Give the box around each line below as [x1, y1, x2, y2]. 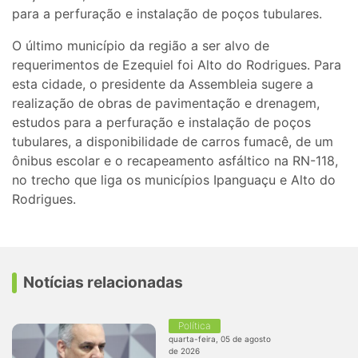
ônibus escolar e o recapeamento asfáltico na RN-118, [12, 152, 338, 169]
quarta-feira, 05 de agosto [169, 333, 271, 344]
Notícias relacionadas [23, 272, 184, 292]
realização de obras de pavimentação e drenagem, [12, 94, 320, 111]
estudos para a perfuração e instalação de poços [12, 113, 311, 130]
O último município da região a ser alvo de [12, 37, 269, 54]
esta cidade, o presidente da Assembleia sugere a [12, 75, 313, 92]
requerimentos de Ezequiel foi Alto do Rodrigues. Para [12, 56, 341, 73]
